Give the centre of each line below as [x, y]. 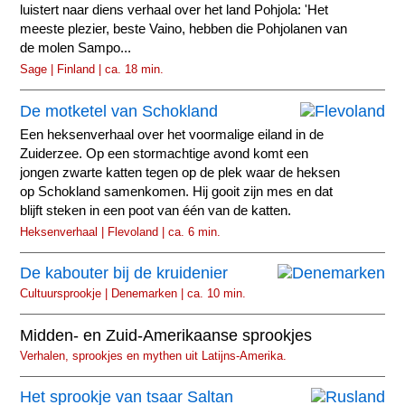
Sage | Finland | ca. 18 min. [92, 70]
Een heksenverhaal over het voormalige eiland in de [172, 134]
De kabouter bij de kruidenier [124, 273]
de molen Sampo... [76, 48]
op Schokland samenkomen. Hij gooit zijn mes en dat [177, 191]
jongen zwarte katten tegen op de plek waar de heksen [180, 172]
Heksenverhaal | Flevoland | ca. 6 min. [121, 231]
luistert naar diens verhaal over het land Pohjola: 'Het [174, 10]
